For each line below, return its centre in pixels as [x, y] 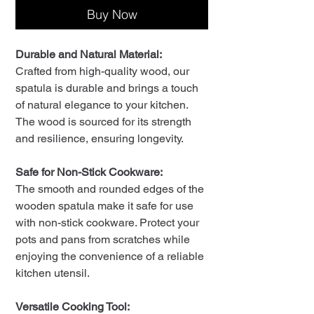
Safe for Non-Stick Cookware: [89, 172]
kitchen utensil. [53, 273]
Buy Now [112, 15]
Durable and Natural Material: [89, 55]
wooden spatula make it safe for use [104, 206]
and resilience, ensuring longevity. [100, 139]
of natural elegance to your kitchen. [102, 105]
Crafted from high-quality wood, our [102, 71]
